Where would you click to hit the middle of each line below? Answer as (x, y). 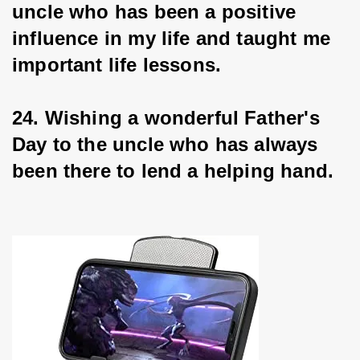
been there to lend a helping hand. (173, 171)
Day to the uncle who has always (168, 145)
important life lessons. (117, 65)
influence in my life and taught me (174, 39)
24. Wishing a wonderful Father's (169, 118)
